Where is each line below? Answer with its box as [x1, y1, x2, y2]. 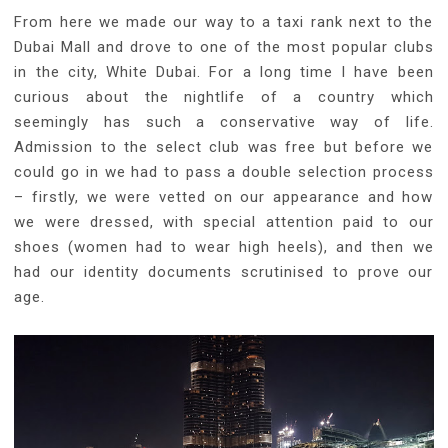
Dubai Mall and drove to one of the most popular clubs [14, 37, 434, 56]
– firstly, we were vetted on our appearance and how [14, 187, 434, 206]
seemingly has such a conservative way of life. [14, 112, 434, 131]
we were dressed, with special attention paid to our [14, 212, 434, 231]
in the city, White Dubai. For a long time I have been [14, 62, 434, 81]
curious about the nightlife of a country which [14, 87, 434, 106]
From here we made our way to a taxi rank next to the [14, 12, 434, 31]
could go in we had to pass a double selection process [14, 162, 434, 181]
